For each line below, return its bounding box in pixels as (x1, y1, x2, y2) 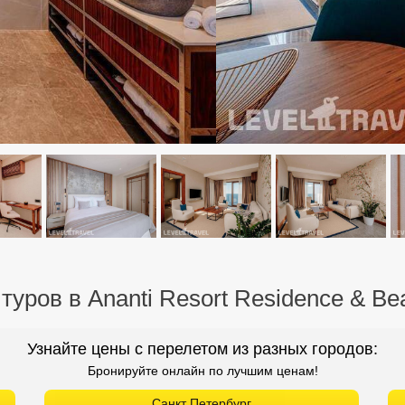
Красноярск (167, 317, 236, 333)
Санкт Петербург (152, 247, 251, 262)
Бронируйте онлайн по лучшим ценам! (87, 214, 318, 230)
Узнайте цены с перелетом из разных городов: (27, 191, 378, 210)
